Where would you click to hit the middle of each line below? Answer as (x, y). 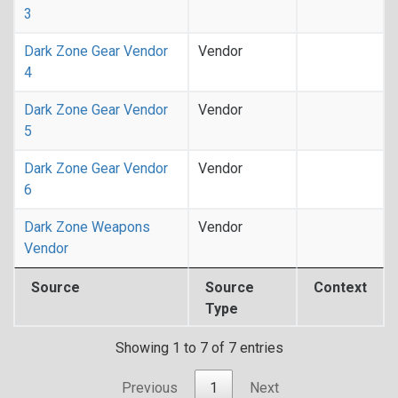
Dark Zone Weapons (87, 227)
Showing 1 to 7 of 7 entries (199, 348)
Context (340, 287)
